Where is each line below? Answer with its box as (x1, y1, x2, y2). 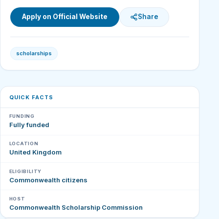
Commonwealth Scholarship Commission (9, 203, 143, 211)
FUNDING (9, 113, 35, 119)
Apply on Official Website (22, 13, 108, 21)
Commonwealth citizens (9, 175, 88, 184)
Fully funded (9, 121, 49, 129)
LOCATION (9, 141, 39, 147)
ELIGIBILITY (9, 168, 42, 174)
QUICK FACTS (9, 93, 54, 101)
